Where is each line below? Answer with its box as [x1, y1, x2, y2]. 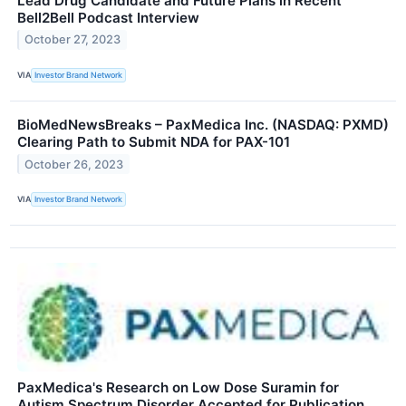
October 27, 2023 [24, 33, 121, 47]
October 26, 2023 [24, 157, 124, 171]
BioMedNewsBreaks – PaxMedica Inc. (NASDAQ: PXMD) [17, 115, 389, 133]
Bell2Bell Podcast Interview [17, 8, 199, 26]
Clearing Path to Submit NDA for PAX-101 [17, 132, 290, 150]
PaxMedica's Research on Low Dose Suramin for [17, 379, 339, 397]
